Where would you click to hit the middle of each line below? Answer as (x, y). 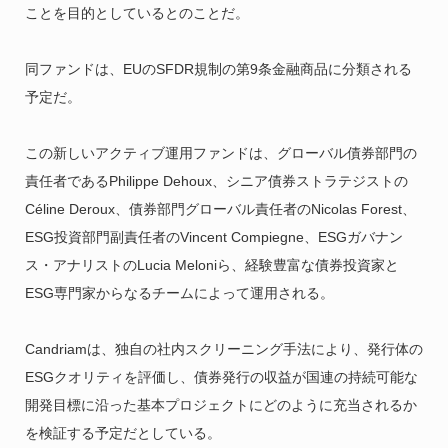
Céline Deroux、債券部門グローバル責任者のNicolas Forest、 (220, 208)
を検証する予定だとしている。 (122, 432)
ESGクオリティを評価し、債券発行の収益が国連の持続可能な (221, 376)
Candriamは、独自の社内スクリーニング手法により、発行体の (223, 348)
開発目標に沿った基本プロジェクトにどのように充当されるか (220, 404)
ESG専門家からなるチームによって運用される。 (179, 292)
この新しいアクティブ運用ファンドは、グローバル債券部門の (220, 152)
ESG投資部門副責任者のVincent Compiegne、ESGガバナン (213, 236)
